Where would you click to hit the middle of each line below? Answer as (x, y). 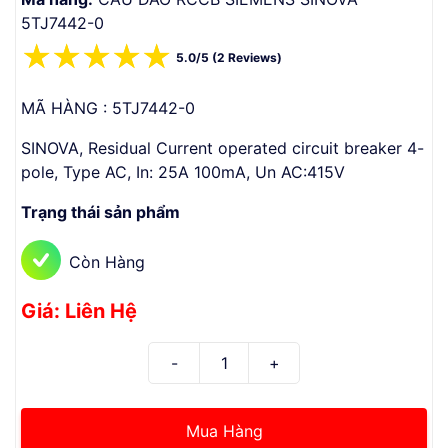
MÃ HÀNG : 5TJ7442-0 (108, 108)
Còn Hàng (107, 262)
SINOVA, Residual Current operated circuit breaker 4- (222, 148)
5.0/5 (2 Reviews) (228, 57)
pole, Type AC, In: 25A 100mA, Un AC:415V (183, 172)
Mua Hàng (224, 431)
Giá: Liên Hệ (79, 311)
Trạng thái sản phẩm (100, 212)
